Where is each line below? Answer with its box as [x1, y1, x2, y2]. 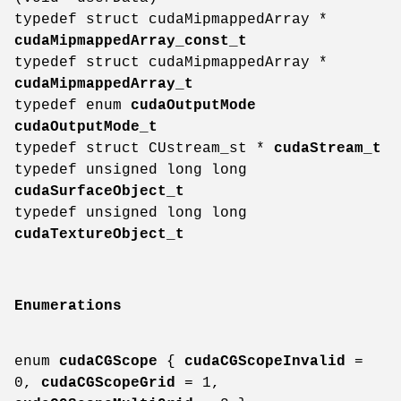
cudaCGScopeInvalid [184, 353, 346, 370]
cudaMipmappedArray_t [14, 76, 193, 93]
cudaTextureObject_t [14, 226, 184, 243]
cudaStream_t [274, 141, 381, 158]
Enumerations [14, 297, 122, 314]
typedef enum [14, 98, 131, 115]
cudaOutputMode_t [14, 119, 158, 136]
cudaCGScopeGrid [41, 374, 175, 391]
